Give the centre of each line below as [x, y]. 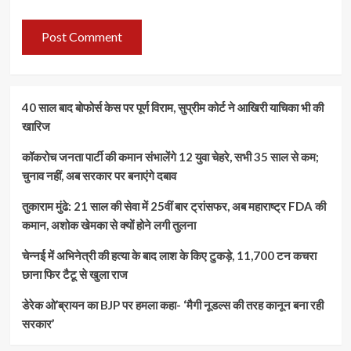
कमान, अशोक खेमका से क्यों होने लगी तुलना [109, 224]
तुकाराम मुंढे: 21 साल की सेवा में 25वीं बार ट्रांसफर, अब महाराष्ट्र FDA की [174, 206]
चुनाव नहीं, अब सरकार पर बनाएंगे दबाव [99, 175]
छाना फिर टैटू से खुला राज [74, 274]
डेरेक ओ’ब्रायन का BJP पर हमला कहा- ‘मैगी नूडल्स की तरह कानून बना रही [172, 304]
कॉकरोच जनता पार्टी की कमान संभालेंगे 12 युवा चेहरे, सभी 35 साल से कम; [170, 156]
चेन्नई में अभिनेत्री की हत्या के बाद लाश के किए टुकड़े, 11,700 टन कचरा [169, 255]
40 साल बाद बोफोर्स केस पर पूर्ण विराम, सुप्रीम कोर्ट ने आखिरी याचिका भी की [172, 107]
